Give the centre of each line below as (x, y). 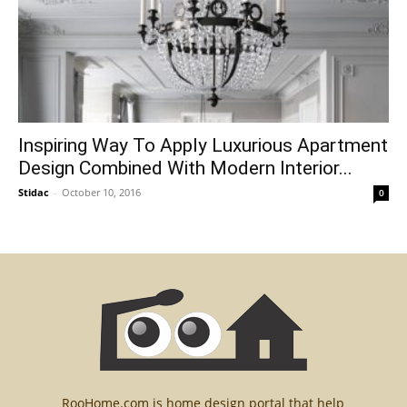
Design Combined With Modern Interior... (185, 169)
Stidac (34, 193)
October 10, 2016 (101, 193)
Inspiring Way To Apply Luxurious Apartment (203, 146)
